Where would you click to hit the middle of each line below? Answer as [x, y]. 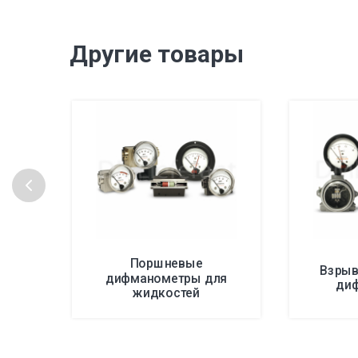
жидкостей [166, 292]
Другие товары [157, 54]
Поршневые [166, 263]
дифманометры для [166, 278]
